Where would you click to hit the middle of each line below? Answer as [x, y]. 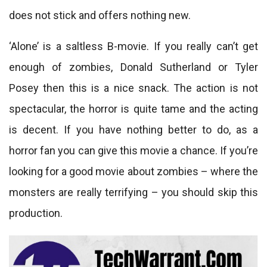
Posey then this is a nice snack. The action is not [133, 88]
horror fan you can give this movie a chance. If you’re [133, 150]
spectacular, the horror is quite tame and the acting [133, 109]
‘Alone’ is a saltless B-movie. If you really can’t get [133, 46]
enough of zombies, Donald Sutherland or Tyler [133, 67]
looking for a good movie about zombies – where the [133, 171]
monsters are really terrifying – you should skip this [133, 192]
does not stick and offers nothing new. [100, 15]
